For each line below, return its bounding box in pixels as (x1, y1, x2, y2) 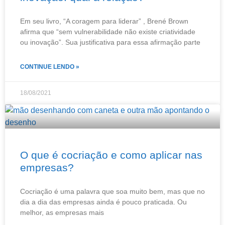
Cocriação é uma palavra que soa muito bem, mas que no (20, 187, 205, 195)
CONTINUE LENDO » (20, 63, 79, 70)
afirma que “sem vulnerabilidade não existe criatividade (20, 27, 195, 36)
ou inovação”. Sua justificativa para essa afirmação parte (20, 38, 200, 46)
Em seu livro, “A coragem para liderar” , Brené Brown (20, 17, 188, 25)
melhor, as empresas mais (20, 208, 104, 216)
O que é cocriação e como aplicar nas (20, 149, 202, 161)
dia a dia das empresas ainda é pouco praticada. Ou (20, 197, 187, 206)
